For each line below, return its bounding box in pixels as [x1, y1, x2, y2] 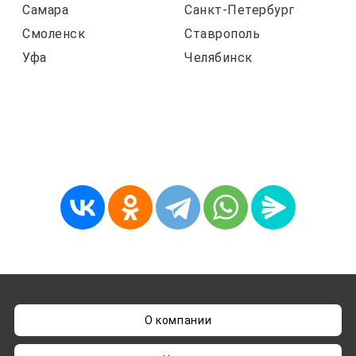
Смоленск [22, 26, 85, 42]
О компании [144, 314, 212, 327]
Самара [22, 2, 68, 18]
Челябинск [184, 50, 253, 66]
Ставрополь [184, 26, 260, 42]
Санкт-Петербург [184, 2, 295, 18]
